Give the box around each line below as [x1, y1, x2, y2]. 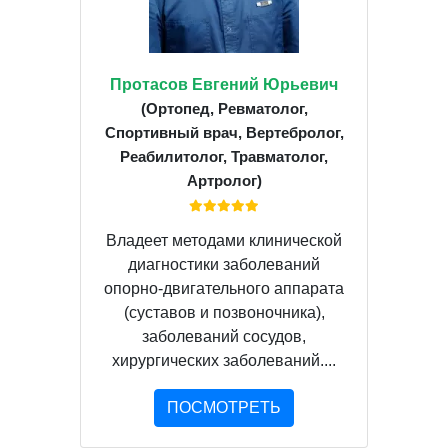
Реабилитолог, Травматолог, [120, 147, 328, 165]
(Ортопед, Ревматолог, [140, 99, 308, 117]
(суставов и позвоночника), [123, 303, 325, 321]
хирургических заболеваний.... [112, 351, 336, 369]
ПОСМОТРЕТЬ [167, 398, 281, 416]
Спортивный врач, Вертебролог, [104, 123, 344, 141]
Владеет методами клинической [106, 231, 342, 249]
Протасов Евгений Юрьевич [110, 75, 338, 93]
